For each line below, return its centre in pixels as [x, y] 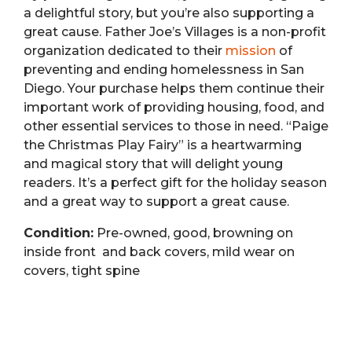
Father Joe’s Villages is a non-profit [215, 31]
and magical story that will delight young [153, 163]
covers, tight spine [82, 270]
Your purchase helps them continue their [196, 88]
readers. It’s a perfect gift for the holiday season [175, 182]
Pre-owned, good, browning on [193, 233]
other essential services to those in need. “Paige [176, 126]
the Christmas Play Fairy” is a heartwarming [163, 145]
